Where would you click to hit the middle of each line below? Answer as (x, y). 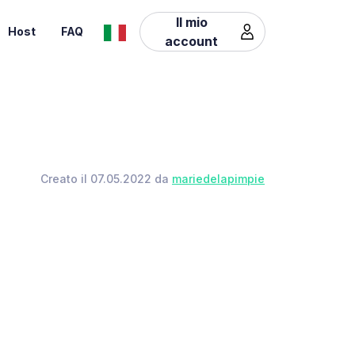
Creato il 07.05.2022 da (106, 179)
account (192, 41)
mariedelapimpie (218, 179)
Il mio (191, 22)
